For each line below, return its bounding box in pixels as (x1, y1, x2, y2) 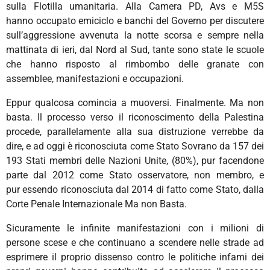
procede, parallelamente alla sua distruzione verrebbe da (6, 125, 264, 137)
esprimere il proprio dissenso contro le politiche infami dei (6, 251, 264, 263)
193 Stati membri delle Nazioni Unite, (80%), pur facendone (6, 154, 264, 166)
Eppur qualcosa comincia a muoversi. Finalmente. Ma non (6, 96, 264, 108)
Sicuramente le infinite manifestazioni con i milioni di (6, 222, 264, 234)
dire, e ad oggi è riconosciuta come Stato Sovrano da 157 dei (6, 140, 264, 152)
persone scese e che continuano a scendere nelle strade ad (6, 236, 264, 248)
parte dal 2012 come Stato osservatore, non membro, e (6, 169, 264, 181)
